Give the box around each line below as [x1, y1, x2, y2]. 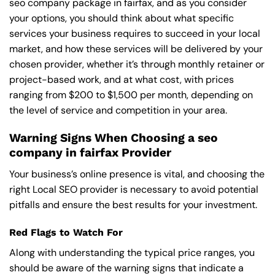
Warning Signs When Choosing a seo [9, 131, 218, 145]
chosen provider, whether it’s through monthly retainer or [9, 58, 265, 71]
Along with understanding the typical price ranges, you [9, 246, 255, 260]
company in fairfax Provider [9, 145, 171, 160]
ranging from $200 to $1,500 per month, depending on [9, 88, 253, 102]
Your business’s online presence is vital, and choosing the [9, 167, 265, 180]
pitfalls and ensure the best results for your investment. [9, 198, 257, 211]
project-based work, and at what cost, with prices [9, 73, 234, 87]
